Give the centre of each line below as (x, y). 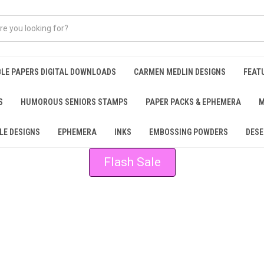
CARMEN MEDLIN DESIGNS (180, 72)
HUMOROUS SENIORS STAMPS (74, 102)
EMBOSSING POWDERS (189, 132)
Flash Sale (132, 162)
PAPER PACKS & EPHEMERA (193, 102)
